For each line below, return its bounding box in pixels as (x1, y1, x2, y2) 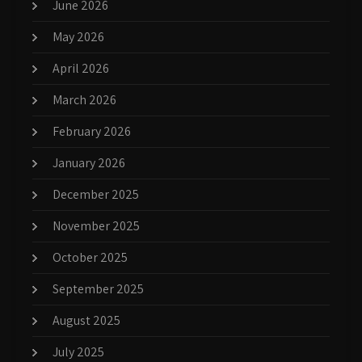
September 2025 (53, 280, 144, 297)
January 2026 (53, 154, 125, 171)
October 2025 (53, 248, 128, 266)
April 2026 (53, 59, 109, 77)
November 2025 (53, 217, 140, 234)
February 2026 (53, 122, 131, 140)
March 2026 (53, 90, 116, 108)
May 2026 (53, 27, 104, 45)
